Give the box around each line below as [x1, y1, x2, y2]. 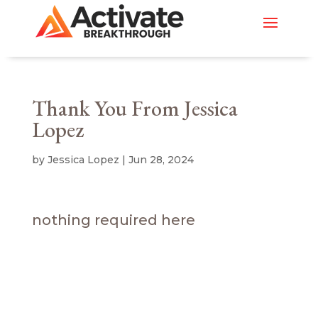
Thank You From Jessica [31, 94, 238, 122]
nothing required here [31, 212, 195, 229]
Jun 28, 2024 [128, 153, 194, 166]
